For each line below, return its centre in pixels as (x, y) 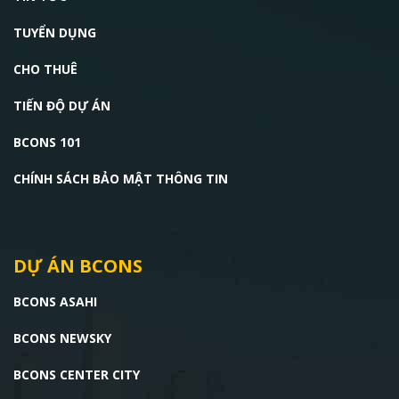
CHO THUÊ (45, 69)
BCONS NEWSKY (62, 338)
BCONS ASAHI (55, 302)
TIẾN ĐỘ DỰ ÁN (62, 106)
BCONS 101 (47, 142)
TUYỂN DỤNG (55, 33)
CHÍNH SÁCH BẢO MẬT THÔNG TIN (121, 179)
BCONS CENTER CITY (77, 375)
